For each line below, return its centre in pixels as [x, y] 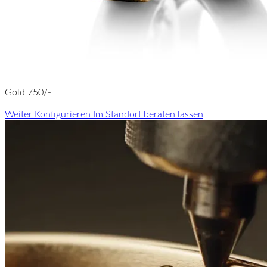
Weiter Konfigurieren [49, 114]
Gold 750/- [28, 92]
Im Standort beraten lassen [148, 114]
